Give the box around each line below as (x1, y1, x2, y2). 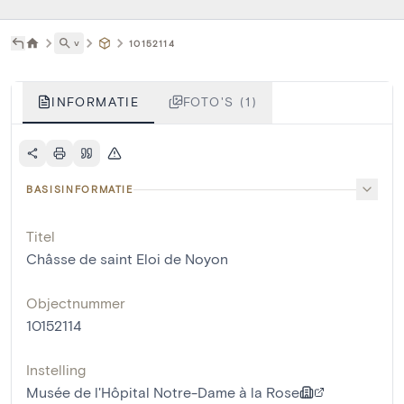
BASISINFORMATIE (26, 183, 133, 196)
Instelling (26, 361, 86, 379)
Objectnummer (26, 294, 125, 312)
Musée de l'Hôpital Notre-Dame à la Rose (26, 383, 299, 401)
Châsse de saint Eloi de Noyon (26, 250, 228, 268)
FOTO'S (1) (182, 94, 258, 110)
